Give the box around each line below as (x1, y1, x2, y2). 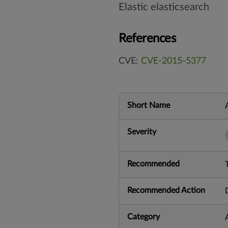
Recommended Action (127, 186, 205, 194)
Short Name (127, 101, 170, 109)
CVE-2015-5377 (141, 56, 206, 66)
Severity (127, 127, 156, 136)
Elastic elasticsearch (119, 2, 209, 12)
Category (127, 212, 160, 221)
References (119, 32, 176, 45)
